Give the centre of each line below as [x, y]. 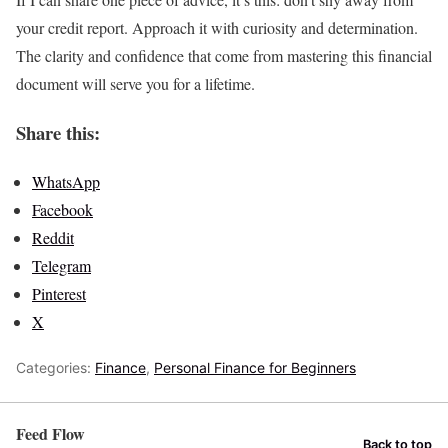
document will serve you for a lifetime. [135, 84]
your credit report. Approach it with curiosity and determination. [217, 28]
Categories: [55, 367]
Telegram [61, 265]
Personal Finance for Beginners [255, 367]
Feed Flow [50, 433]
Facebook [62, 209]
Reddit [53, 237]
